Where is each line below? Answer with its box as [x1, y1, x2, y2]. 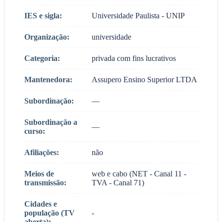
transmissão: [24, 178, 66, 187]
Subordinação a [24, 117, 77, 126]
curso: [24, 126, 45, 135]
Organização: [24, 32, 69, 41]
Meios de [24, 169, 54, 178]
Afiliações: [24, 148, 59, 157]
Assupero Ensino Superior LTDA [92, 75, 197, 84]
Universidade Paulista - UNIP [92, 11, 185, 20]
